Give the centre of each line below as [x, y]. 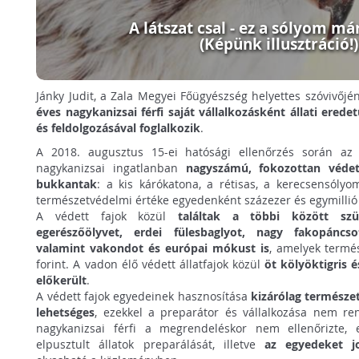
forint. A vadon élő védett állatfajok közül [151, 264]
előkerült [62, 280]
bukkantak [67, 184]
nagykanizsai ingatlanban [111, 167]
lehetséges [66, 312]
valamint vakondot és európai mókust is [153, 248]
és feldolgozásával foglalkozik [119, 127]
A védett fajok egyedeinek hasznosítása [143, 296]
